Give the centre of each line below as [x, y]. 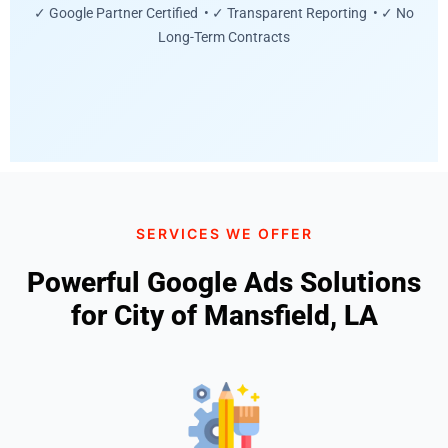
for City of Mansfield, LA [224, 315]
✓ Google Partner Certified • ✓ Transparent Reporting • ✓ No [224, 13]
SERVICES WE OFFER [224, 233]
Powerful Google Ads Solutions [224, 282]
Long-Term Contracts [224, 37]
